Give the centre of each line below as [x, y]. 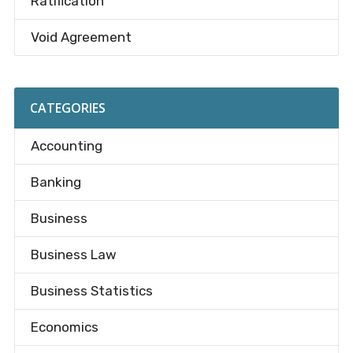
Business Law [73, 255]
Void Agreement [81, 37]
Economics [64, 327]
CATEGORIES [67, 108]
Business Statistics [91, 291]
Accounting [66, 146]
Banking [56, 182]
